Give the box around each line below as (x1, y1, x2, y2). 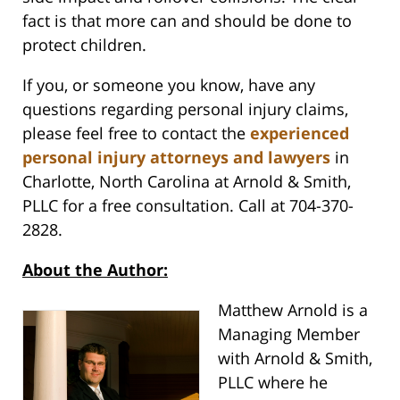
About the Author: (22, 259, 168, 281)
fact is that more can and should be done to (22, 10, 352, 32)
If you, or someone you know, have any (22, 74, 315, 96)
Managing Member (218, 323, 360, 346)
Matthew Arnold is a (218, 299, 368, 321)
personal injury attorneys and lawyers (22, 146, 330, 169)
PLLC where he (218, 371, 328, 394)
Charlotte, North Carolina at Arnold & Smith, (22, 171, 351, 193)
